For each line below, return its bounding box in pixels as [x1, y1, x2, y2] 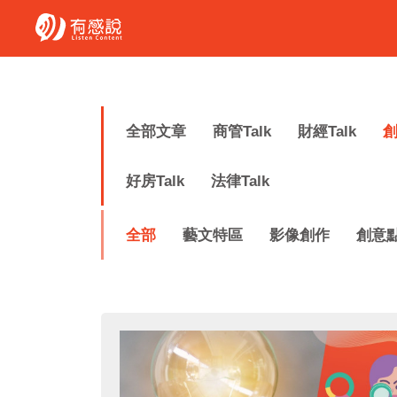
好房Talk [126, 173, 184, 190]
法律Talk [211, 173, 269, 190]
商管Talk [213, 123, 271, 140]
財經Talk [298, 123, 356, 140]
